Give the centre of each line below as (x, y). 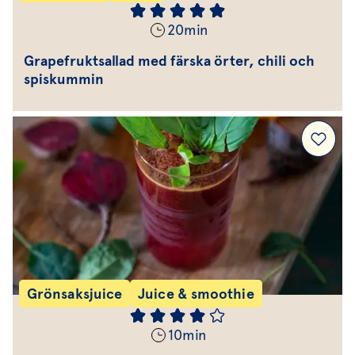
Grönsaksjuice (75, 294)
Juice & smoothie (196, 294)
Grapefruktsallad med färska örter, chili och (169, 61)
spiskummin (64, 79)
